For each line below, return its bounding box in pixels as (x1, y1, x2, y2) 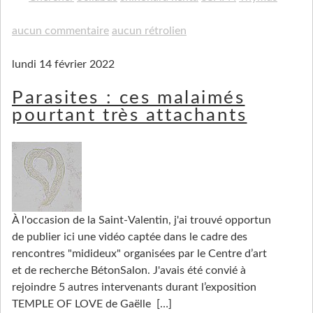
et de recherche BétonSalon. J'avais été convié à (12, 265, 246, 277)
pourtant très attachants (12, 105, 247, 124)
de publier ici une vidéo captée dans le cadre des (12, 231, 247, 243)
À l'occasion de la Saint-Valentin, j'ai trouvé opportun (12, 214, 271, 226)
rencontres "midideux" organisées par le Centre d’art (12, 248, 267, 260)
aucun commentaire (12, 24, 109, 36)
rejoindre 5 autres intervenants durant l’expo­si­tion (12, 282, 256, 293)
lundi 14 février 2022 (12, 58, 115, 70)
